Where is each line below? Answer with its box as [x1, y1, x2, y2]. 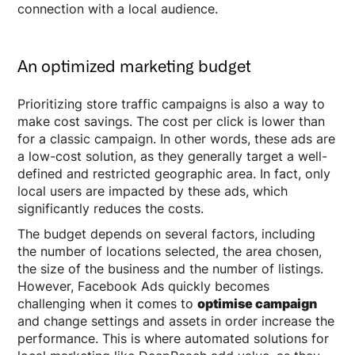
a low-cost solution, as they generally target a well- [17, 147, 328, 164]
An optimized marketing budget [17, 56, 252, 76]
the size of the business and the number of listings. [17, 260, 324, 277]
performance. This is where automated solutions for [17, 330, 330, 346]
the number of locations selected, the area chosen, [17, 242, 323, 259]
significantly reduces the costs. [17, 200, 204, 216]
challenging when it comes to [17, 295, 198, 311]
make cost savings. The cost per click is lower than [17, 113, 326, 129]
